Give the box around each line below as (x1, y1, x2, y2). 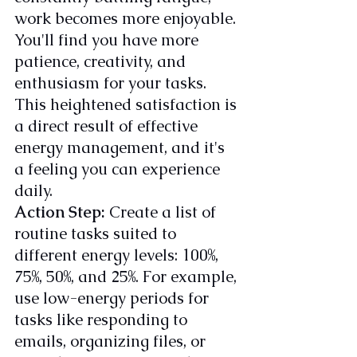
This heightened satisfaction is (14, 94, 241, 116)
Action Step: (14, 202, 105, 223)
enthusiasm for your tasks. (14, 73, 210, 94)
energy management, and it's (14, 137, 229, 159)
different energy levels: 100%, (14, 245, 222, 266)
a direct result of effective (14, 116, 202, 137)
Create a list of (105, 202, 220, 223)
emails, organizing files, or (14, 331, 210, 352)
